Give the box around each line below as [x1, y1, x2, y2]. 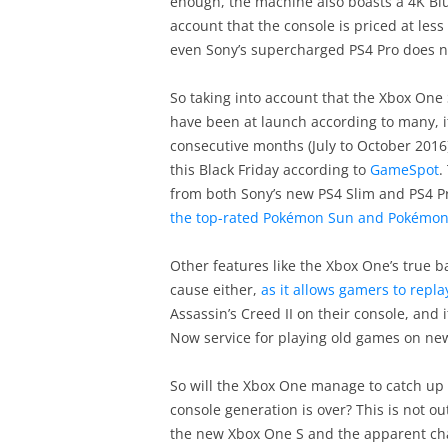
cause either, [169, 280, 261, 300]
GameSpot [369, 160, 439, 180]
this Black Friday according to [169, 160, 370, 180]
